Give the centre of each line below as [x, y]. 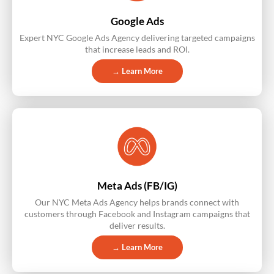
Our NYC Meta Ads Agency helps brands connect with [137, 202]
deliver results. [137, 226]
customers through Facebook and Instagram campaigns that [137, 214]
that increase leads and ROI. [137, 50]
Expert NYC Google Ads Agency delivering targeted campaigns [137, 38]
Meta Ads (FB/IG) [137, 186]
